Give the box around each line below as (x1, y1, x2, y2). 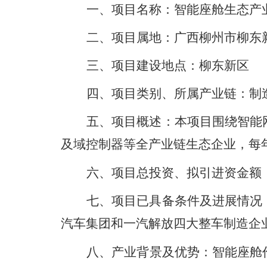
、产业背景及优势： (99, 245, 212, 259)
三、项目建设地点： (86, 58, 199, 73)
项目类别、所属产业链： (111, 86, 249, 101)
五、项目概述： (86, 114, 175, 129)
